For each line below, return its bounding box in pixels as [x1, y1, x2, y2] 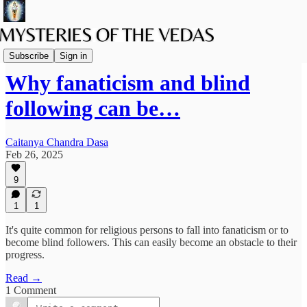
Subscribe [9, 50, 49, 61]
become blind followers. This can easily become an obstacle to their [5, 236, 297, 248]
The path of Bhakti [5, 44, 87, 56]
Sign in [60, 50, 87, 61]
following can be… [5, 96, 180, 121]
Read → [5, 272, 42, 284]
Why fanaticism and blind [5, 71, 250, 96]
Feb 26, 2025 [5, 148, 63, 160]
